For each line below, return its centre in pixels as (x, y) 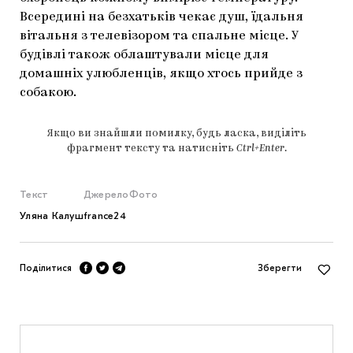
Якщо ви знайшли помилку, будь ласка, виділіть (176, 133)
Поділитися (46, 268)
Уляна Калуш (52, 215)
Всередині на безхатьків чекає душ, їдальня (162, 17)
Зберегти (280, 268)
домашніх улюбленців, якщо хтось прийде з (161, 74)
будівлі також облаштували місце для (144, 55)
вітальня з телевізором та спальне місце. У (159, 36)
